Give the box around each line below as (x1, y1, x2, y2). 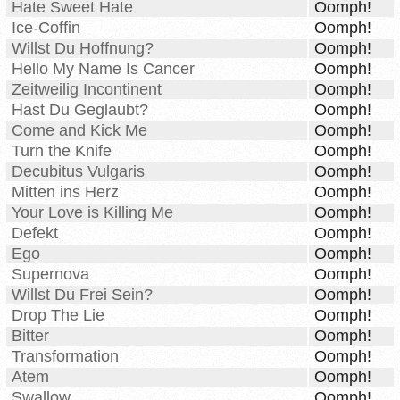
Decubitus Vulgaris (12, 162, 145, 181)
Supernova (12, 265, 89, 284)
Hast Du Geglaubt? (12, 101, 148, 120)
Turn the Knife (12, 142, 112, 161)
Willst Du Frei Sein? (12, 286, 153, 304)
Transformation (12, 347, 119, 366)
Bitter (12, 327, 49, 346)
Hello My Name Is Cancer (12, 60, 195, 79)
